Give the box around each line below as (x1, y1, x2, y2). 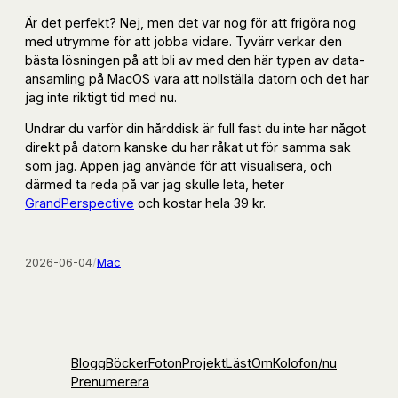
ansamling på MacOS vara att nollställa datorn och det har (25, 70, 369, 86)
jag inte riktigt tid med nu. (25, 89, 177, 105)
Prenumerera (71, 374, 149, 390)
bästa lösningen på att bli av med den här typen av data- (25, 52, 365, 68)
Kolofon (273, 355, 318, 371)
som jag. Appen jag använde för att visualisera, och (25, 158, 332, 174)
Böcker (106, 355, 148, 371)
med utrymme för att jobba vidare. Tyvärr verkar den (25, 33, 342, 49)
